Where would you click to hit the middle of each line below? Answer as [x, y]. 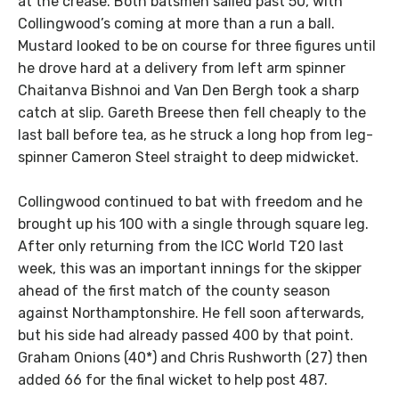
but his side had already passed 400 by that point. [186, 336]
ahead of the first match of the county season [174, 291]
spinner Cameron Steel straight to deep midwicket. [188, 157]
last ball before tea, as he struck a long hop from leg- [195, 134]
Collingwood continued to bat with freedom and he [190, 202]
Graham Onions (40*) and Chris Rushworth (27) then [193, 358]
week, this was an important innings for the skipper [190, 269]
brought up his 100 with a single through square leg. [193, 224]
